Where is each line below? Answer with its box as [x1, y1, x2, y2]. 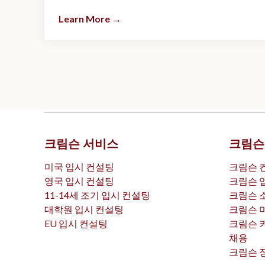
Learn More [59, 13, 110, 25]
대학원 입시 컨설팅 [44, 203, 124, 215]
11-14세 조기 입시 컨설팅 [44, 189, 150, 201]
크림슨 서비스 [44, 137, 118, 151]
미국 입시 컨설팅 [44, 161, 114, 173]
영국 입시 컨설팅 [44, 175, 114, 187]
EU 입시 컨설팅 [44, 218, 108, 230]
